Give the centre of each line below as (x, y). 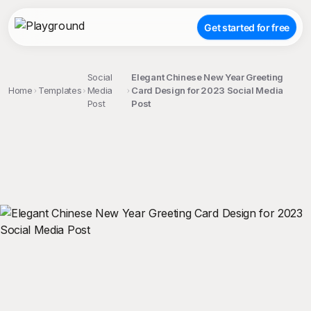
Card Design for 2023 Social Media (207, 90)
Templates (60, 90)
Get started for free (247, 27)
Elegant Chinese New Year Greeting (207, 77)
